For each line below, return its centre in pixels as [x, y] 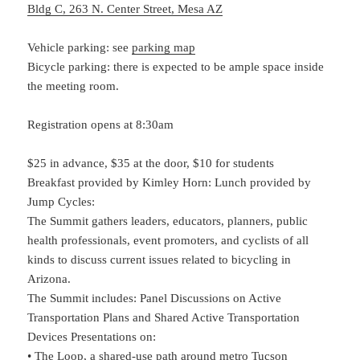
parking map [164, 48]
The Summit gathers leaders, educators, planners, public [168, 221]
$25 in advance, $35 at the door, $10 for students [151, 164]
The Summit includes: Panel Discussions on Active [155, 299]
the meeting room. [74, 86]
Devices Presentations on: [92, 337]
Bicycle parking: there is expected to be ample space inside [176, 67]
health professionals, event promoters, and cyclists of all [168, 241]
